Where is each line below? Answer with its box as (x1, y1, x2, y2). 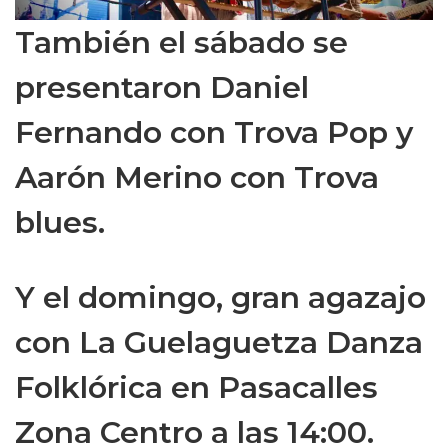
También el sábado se (15, 24, 348, 61)
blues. (15, 204, 105, 241)
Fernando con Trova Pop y (15, 114, 413, 151)
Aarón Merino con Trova (15, 159, 379, 196)
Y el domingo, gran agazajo (15, 279, 426, 316)
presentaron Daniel (15, 69, 309, 106)
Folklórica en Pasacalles (15, 369, 378, 406)
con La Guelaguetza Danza (15, 324, 423, 361)
